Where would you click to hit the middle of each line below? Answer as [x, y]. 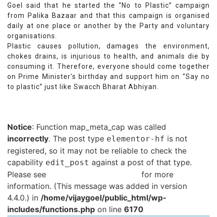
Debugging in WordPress [94, 174]
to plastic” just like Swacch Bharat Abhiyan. [85, 87]
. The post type [77, 138]
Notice [20, 127]
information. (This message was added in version [97, 186]
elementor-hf [136, 139]
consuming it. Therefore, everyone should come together [108, 67]
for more [156, 174]
